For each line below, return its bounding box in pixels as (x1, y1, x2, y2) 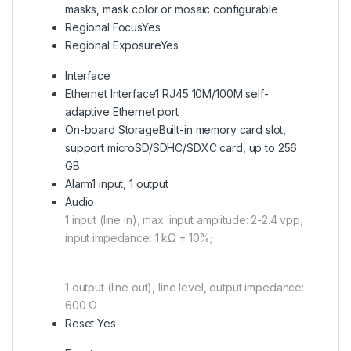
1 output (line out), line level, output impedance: (65, 280, 304, 294)
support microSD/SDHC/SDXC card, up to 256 (65, 141, 298, 154)
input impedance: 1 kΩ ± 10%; (65, 231, 213, 244)
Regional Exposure (65, 38, 161, 52)
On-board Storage (65, 123, 159, 136)
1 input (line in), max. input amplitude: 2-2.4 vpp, (65, 213, 303, 226)
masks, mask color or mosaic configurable (65, 2, 278, 16)
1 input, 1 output (92, 177, 168, 190)
